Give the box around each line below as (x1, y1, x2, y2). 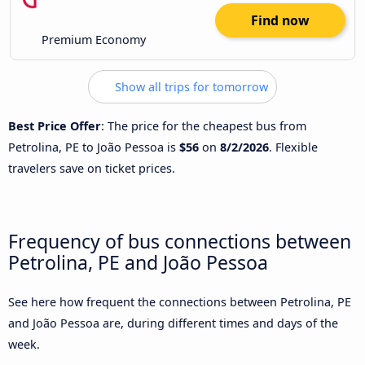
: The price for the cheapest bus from (101, 117, 306, 134)
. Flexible (269, 139, 318, 155)
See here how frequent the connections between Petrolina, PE (8, 294, 351, 310)
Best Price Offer (8, 117, 101, 134)
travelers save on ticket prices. (8, 160, 175, 176)
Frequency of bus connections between (8, 227, 351, 254)
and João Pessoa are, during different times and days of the (8, 315, 338, 332)
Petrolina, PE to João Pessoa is (8, 139, 179, 155)
